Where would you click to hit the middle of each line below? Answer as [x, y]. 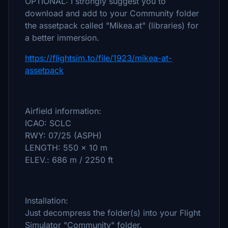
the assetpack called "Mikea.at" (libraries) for [112, 25]
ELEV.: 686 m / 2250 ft [69, 160]
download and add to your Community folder [112, 13]
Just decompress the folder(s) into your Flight [113, 213]
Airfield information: [63, 111]
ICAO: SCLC [48, 123]
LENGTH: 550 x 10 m [66, 148]
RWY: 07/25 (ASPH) [63, 135]
